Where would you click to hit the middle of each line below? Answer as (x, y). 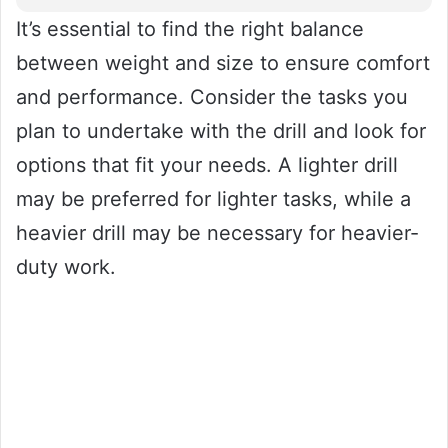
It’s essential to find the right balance (190, 28)
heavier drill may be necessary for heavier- (217, 232)
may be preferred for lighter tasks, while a (213, 198)
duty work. (66, 266)
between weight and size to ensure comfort (223, 62)
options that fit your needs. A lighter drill (207, 164)
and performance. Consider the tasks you (212, 96)
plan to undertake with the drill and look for (221, 130)
